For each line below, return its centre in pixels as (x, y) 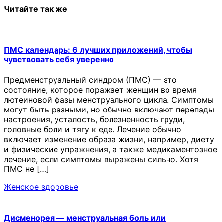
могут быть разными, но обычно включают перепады (109, 110)
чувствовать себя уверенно (59, 60)
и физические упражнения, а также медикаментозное (111, 149)
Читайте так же (36, 9)
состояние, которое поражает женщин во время (100, 90)
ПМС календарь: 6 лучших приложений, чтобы (98, 50)
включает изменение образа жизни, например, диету (109, 139)
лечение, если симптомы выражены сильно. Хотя (101, 159)
